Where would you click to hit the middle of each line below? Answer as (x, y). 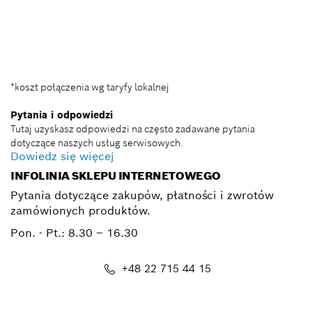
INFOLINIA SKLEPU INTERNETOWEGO (116, 175)
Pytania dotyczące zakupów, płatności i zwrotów (142, 195)
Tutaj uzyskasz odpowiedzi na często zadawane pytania (133, 128)
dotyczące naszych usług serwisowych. (97, 142)
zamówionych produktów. (80, 210)
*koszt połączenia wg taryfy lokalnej (90, 87)
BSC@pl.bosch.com (166, 47)
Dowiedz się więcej (62, 156)
